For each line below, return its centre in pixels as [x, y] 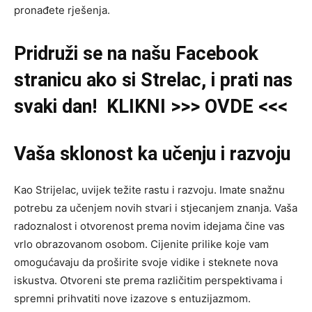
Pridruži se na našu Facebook [136, 54]
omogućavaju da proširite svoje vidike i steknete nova [146, 262]
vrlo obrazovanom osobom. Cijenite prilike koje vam [141, 244]
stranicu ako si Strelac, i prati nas [153, 80]
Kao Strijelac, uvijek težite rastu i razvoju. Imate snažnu [149, 190]
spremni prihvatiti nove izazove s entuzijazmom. [132, 298]
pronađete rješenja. [62, 10]
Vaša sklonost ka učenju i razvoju [152, 154]
